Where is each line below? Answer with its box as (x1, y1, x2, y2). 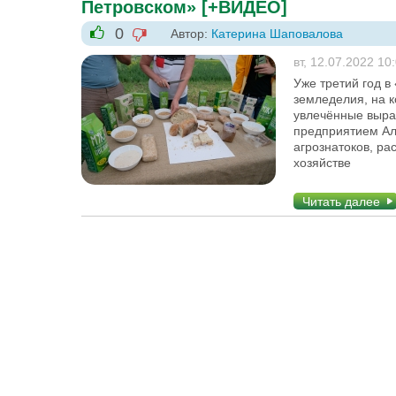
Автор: (171, 27, 211, 41)
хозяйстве (293, 156, 351, 170)
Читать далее (302, 194, 380, 209)
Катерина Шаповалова (211, 27, 343, 41)
